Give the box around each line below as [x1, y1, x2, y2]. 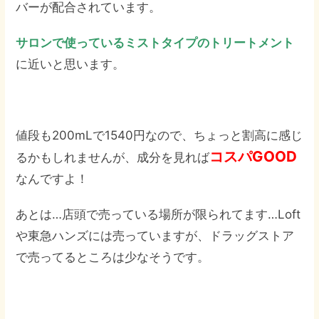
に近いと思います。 [16, 57, 125, 71]
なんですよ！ [16, 172, 89, 186]
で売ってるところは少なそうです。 [16, 250, 210, 264]
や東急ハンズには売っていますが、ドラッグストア [16, 229, 295, 243]
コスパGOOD [209, 147, 298, 165]
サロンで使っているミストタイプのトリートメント [16, 36, 295, 50]
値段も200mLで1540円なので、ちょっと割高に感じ [16, 128, 303, 142]
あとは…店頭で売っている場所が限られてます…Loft [16, 207, 301, 221]
